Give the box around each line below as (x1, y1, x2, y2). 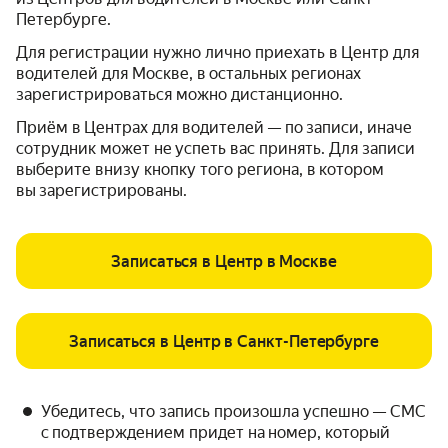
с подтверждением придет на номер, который (41, 423, 390, 443)
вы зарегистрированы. (16, 181, 187, 201)
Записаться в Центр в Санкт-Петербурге (68, 331, 380, 351)
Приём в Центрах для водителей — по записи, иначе (16, 118, 412, 138)
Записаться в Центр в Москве (111, 251, 337, 271)
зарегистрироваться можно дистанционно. (16, 85, 343, 105)
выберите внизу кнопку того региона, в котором (16, 160, 384, 180)
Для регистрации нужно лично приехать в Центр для (16, 43, 419, 63)
